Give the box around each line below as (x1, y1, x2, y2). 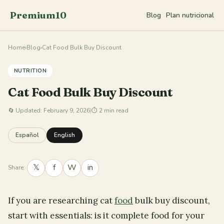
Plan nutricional (166, 10, 214, 20)
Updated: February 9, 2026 (15, 106, 90, 114)
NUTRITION (14, 67, 46, 74)
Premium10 (10, 9, 66, 21)
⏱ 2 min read (91, 106, 128, 114)
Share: (8, 163, 25, 172)
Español (15, 130, 39, 139)
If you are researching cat (8, 194, 114, 206)
